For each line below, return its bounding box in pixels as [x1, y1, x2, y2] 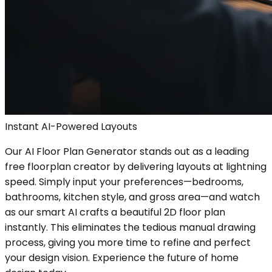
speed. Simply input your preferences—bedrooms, [5, 174, 243, 189]
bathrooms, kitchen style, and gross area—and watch [5, 189, 260, 204]
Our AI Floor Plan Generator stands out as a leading [5, 144, 249, 158]
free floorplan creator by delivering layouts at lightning [5, 159, 267, 174]
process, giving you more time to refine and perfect [5, 235, 251, 250]
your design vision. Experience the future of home [5, 250, 239, 265]
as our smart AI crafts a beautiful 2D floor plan [5, 205, 225, 219]
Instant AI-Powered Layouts [5, 119, 137, 134]
